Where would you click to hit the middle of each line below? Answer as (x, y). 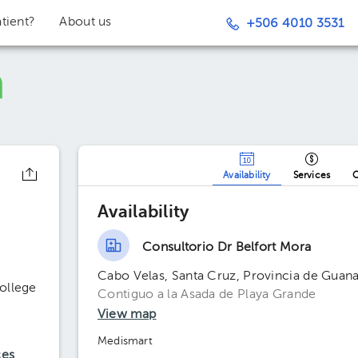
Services (312, 176)
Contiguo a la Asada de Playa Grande (207, 295)
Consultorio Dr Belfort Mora (227, 247)
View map (127, 315)
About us (86, 22)
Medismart (125, 341)
